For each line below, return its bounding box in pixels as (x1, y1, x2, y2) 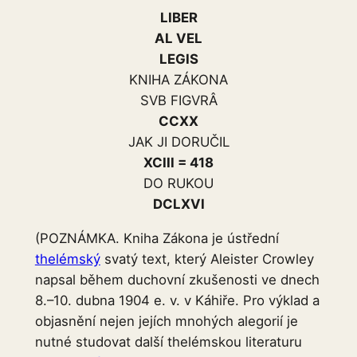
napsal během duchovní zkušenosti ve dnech (34, 271, 320, 288)
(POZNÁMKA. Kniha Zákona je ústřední (34, 229, 279, 246)
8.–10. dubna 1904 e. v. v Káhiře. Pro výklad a (34, 292, 320, 308)
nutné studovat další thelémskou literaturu (34, 333, 302, 350)
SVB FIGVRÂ (139, 92, 218, 108)
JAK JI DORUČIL (127, 134, 229, 150)
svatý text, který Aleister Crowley (100, 250, 314, 267)
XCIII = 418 (143, 155, 214, 171)
